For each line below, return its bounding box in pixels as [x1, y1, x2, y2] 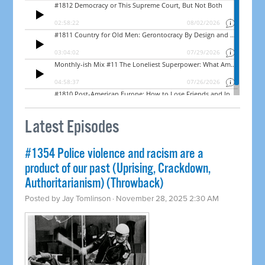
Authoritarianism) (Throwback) [25, 175, 164, 193]
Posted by [25, 194, 63, 204]
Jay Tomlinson [62, 194, 111, 204]
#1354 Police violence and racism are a [25, 146, 204, 163]
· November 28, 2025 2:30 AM [111, 194, 219, 204]
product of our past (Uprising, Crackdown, [25, 160, 211, 178]
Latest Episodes [25, 117, 119, 139]
